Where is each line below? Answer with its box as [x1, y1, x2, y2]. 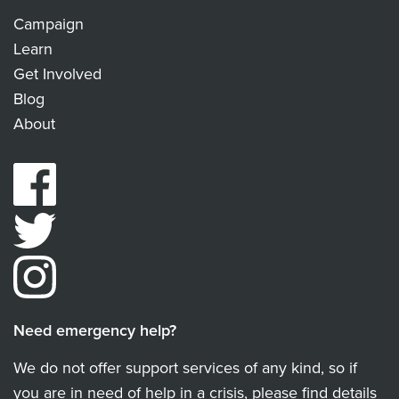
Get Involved [13, 61, 102, 85]
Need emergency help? [13, 318, 176, 342]
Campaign [13, 12, 84, 36]
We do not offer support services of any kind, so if [13, 355, 357, 379]
